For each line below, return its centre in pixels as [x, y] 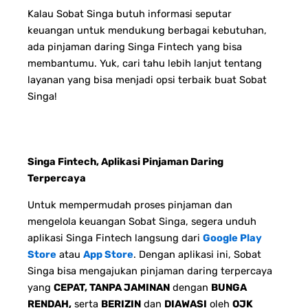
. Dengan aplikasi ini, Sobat [197, 254]
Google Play [232, 238]
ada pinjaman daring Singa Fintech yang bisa [135, 46]
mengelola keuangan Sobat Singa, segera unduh [142, 221]
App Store [108, 254]
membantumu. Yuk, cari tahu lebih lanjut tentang [145, 63]
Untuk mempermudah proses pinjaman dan [130, 205]
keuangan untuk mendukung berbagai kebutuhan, [147, 30]
